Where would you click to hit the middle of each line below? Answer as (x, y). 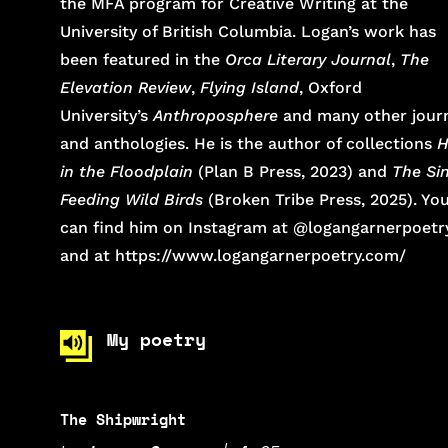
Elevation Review (126, 88)
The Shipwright (123, 419)
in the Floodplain (127, 172)
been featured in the (143, 60)
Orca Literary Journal (308, 60)
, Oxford (331, 88)
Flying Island (250, 88)
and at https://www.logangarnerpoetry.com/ (233, 256)
